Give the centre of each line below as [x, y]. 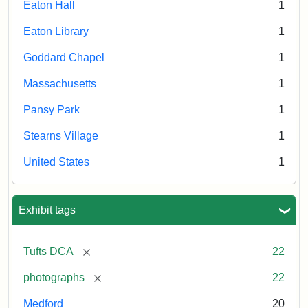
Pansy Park [52, 110]
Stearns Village [61, 136]
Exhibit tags [47, 210]
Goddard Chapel [64, 58]
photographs [54, 278]
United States [56, 162]
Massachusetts [60, 84]
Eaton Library [56, 32]
